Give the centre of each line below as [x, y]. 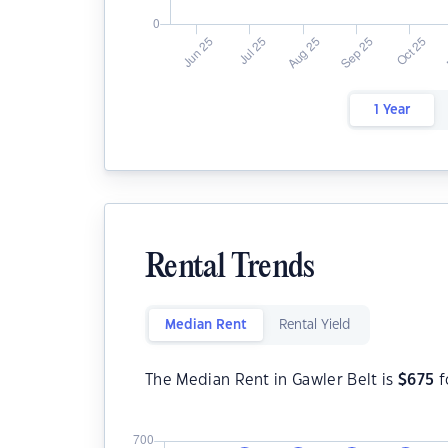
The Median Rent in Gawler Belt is [271, 380]
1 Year [391, 110]
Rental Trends [230, 268]
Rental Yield [314, 325]
